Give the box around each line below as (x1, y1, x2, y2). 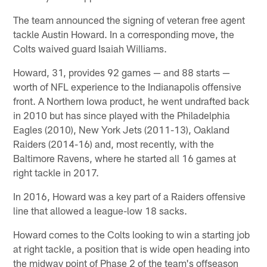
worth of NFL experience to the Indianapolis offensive (13, 80, 242, 93)
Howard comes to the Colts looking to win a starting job (13, 228, 250, 241)
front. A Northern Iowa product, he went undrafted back (13, 95, 250, 107)
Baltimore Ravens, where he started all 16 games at (13, 152, 237, 164)
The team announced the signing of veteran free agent (13, 14, 246, 26)
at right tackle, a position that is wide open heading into (13, 243, 250, 255)
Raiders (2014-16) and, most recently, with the (13, 138, 215, 150)
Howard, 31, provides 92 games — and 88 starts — (13, 66, 231, 79)
